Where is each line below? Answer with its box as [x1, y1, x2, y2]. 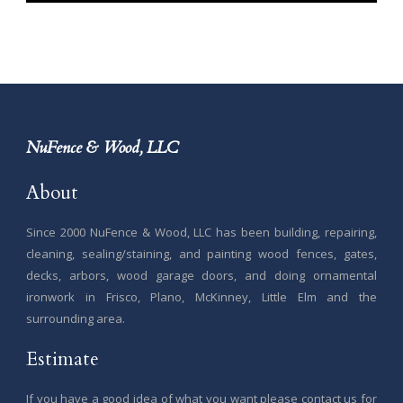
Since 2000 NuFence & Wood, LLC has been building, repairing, [26, 223, 377, 240]
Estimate [26, 345, 99, 372]
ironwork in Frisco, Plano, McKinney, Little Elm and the [26, 288, 377, 305]
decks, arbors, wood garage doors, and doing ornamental [26, 266, 377, 283]
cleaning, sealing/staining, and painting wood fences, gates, [26, 245, 377, 262]
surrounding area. [26, 309, 125, 327]
